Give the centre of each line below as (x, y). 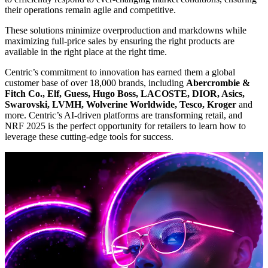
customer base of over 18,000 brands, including (95, 83)
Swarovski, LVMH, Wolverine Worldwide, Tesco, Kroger (121, 104)
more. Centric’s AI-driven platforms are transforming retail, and (124, 115)
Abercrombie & (218, 83)
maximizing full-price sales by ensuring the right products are (120, 41)
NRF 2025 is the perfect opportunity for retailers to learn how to (125, 126)
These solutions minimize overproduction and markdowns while (126, 30)
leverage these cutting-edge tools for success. (89, 136)
